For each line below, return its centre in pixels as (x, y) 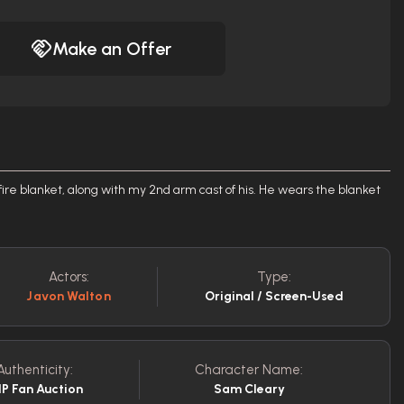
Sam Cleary (249, 389)
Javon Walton (69, 296)
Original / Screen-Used (274, 296)
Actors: (69, 277)
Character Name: (249, 370)
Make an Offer (112, 49)
